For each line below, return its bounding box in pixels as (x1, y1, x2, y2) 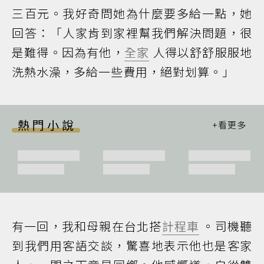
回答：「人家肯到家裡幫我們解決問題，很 (12, 24, 252, 41)
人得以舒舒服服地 (149, 44, 253, 61)
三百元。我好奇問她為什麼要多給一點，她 (12, 5, 252, 22)
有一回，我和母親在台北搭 (12, 217, 162, 235)
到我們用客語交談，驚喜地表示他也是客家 (12, 236, 252, 254)
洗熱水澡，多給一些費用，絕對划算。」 (12, 63, 235, 80)
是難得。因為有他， (12, 44, 124, 61)
